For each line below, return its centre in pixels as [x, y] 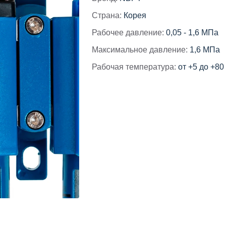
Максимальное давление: [140, 50]
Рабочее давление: [128, 33]
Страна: [107, 15]
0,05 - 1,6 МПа [192, 33]
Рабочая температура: [134, 67]
